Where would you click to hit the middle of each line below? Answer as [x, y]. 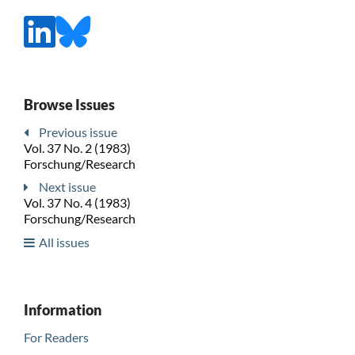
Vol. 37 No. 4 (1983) [77, 203]
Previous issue [78, 132]
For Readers [56, 338]
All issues [64, 242]
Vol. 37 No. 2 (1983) [77, 147]
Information [62, 310]
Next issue [67, 187]
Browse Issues [69, 104]
